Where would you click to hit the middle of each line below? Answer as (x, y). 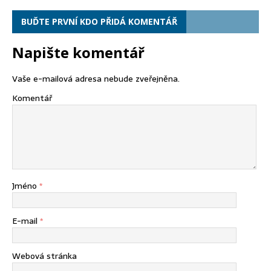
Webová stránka (44, 256)
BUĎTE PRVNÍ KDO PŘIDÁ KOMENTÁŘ (99, 22)
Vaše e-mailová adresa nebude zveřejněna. (96, 79)
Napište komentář (78, 53)
